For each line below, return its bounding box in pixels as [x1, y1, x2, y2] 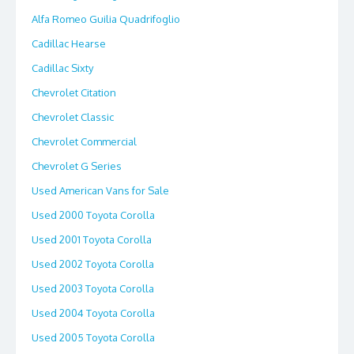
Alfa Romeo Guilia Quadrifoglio [32, 12, 180, 25]
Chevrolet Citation [32, 85, 116, 99]
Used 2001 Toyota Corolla [32, 232, 152, 246]
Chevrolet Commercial [32, 134, 137, 148]
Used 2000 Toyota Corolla [32, 208, 155, 221]
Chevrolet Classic [32, 110, 114, 123]
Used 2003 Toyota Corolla [32, 281, 154, 295]
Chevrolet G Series [32, 159, 122, 172]
